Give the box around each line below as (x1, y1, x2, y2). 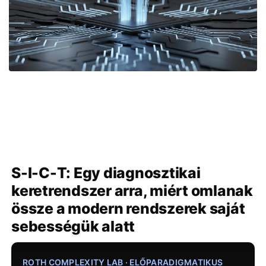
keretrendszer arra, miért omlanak (11, 181, 253, 199)
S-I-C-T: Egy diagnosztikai (11, 163, 201, 182)
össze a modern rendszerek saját (11, 199, 245, 217)
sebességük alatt (11, 217, 135, 235)
